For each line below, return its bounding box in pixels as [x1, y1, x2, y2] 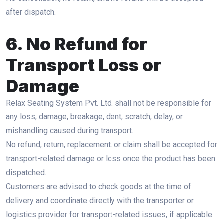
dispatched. [6, 168, 46, 177]
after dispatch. [6, 7, 56, 17]
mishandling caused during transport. [6, 126, 133, 135]
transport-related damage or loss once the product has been [6, 154, 215, 163]
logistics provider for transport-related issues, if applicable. [6, 210, 214, 219]
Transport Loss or [6, 54, 161, 75]
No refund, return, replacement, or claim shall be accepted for [6, 140, 217, 149]
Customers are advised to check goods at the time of [6, 182, 191, 191]
